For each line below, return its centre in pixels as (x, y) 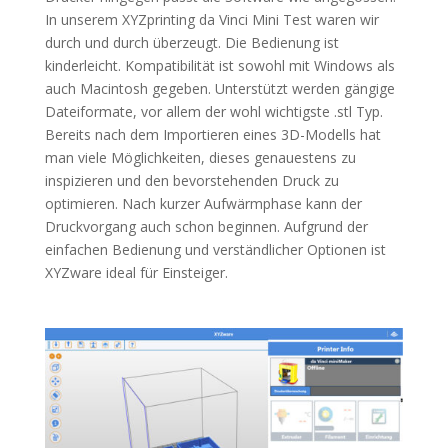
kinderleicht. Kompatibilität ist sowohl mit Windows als (219, 65)
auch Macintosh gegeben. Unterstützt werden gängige (219, 88)
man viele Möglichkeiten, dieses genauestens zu (200, 157)
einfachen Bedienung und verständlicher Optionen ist (215, 249)
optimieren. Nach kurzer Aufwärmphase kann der (203, 203)
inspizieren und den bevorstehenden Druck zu (191, 180)
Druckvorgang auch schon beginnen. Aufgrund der (206, 226)
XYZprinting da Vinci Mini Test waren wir (250, 19)
